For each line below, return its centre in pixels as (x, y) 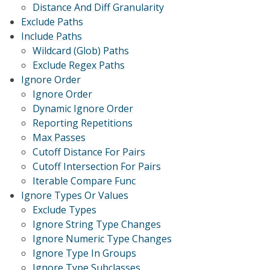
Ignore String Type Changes (97, 224)
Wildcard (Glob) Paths (81, 51)
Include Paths (52, 36)
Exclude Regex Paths (79, 65)
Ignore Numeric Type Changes (102, 239)
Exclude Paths (52, 22)
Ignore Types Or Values (75, 196)
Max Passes (59, 138)
